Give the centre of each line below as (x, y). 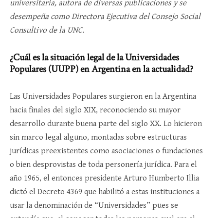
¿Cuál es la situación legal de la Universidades (94, 57)
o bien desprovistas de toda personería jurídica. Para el (103, 164)
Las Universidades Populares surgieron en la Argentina (103, 96)
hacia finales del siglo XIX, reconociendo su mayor (95, 110)
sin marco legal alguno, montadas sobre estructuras (98, 137)
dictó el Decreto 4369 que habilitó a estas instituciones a (105, 191)
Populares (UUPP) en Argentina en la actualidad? (101, 69)
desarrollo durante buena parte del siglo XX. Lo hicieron (106, 123)
